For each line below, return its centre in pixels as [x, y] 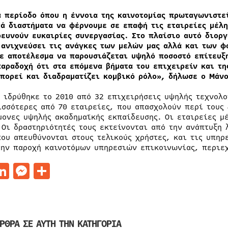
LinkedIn [44, 171]
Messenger [70, 171]
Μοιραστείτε [99, 171]
